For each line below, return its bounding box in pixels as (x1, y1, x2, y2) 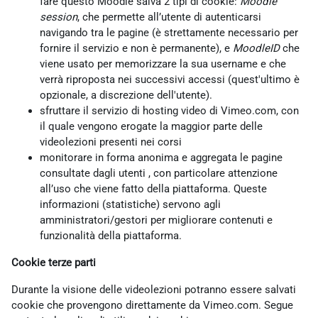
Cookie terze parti (11, 256, 96, 269)
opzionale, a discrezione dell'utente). (40, 88, 212, 102)
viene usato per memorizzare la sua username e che (40, 57, 286, 70)
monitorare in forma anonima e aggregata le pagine (40, 150, 283, 164)
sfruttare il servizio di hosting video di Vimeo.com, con (40, 104, 299, 117)
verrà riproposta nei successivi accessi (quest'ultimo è (40, 72, 300, 86)
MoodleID (233, 41, 280, 55)
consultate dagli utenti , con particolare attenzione (40, 166, 278, 180)
